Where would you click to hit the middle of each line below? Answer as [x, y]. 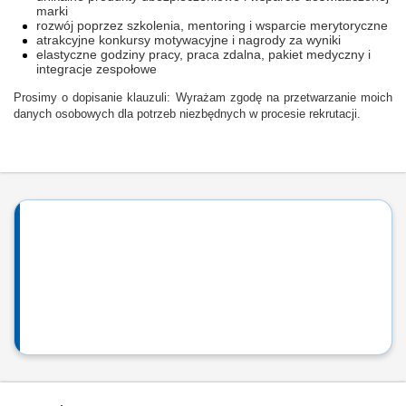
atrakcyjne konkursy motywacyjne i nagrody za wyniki [188, 40]
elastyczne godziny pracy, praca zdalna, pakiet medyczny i [203, 54]
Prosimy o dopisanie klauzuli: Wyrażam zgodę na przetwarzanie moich [203, 98]
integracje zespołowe [97, 69]
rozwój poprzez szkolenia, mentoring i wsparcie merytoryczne [212, 25]
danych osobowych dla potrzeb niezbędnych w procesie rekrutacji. [187, 114]
